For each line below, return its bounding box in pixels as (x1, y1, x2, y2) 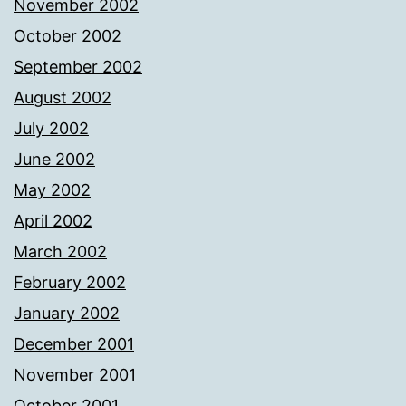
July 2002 (14, 119, 89, 139)
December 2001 (14, 334, 134, 354)
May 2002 (14, 180, 91, 200)
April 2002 (14, 211, 92, 231)
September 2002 (14, 57, 142, 77)
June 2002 (14, 150, 95, 169)
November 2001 (14, 365, 136, 385)
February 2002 (14, 273, 126, 293)
